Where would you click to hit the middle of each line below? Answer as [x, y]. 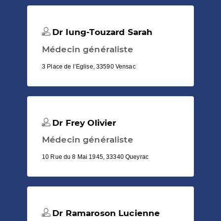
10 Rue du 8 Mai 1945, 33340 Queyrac [95, 157]
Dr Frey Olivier [83, 123]
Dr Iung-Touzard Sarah [101, 32]
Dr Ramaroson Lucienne [105, 213]
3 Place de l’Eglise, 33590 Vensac [89, 66]
